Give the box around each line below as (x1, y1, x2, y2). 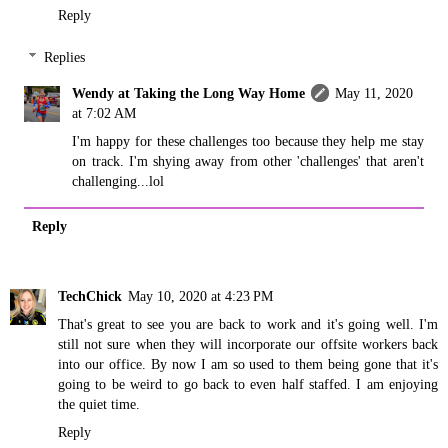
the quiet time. (58, 396, 140, 413)
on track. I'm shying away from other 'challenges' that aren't (72, 153, 424, 169)
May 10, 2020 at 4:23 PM (128, 288, 273, 305)
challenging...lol (72, 173, 165, 189)
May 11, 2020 (335, 85, 414, 101)
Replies (44, 49, 86, 65)
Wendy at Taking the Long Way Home (72, 85, 306, 101)
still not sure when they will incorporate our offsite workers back (58, 336, 438, 353)
